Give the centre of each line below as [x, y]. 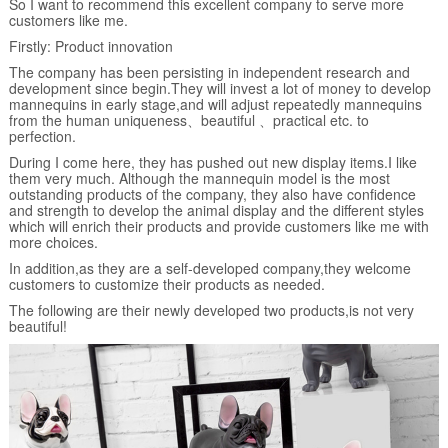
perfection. [42, 136]
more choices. [53, 242]
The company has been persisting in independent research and [209, 72]
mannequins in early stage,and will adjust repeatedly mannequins [215, 104]
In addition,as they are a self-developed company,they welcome [209, 268]
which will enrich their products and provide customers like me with [218, 226]
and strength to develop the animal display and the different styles [216, 210]
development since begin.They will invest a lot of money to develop [219, 88]
